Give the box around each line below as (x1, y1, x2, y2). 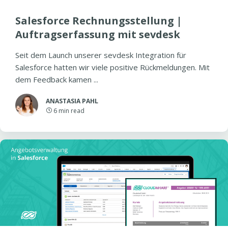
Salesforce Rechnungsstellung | (15, 14, 182, 27)
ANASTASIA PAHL (46, 97, 98, 105)
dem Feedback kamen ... (15, 74, 98, 84)
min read (59, 106, 84, 115)
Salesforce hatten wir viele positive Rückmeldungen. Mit (15, 62, 210, 72)
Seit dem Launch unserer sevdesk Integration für (15, 50, 186, 60)
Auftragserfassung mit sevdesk (15, 27, 180, 41)
